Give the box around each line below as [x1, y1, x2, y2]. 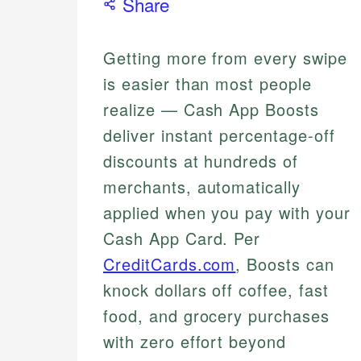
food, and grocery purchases [103, 304, 330, 328]
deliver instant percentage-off [103, 123, 335, 147]
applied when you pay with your [103, 201, 351, 225]
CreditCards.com [103, 252, 236, 276]
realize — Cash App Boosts [103, 98, 320, 122]
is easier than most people [103, 72, 312, 96]
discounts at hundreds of [103, 149, 299, 173]
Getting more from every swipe [103, 46, 347, 70]
